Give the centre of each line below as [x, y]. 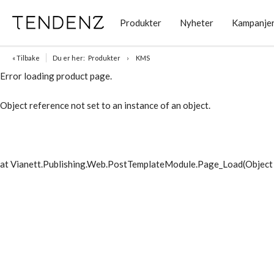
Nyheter [196, 23]
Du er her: [69, 58]
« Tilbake [26, 58]
